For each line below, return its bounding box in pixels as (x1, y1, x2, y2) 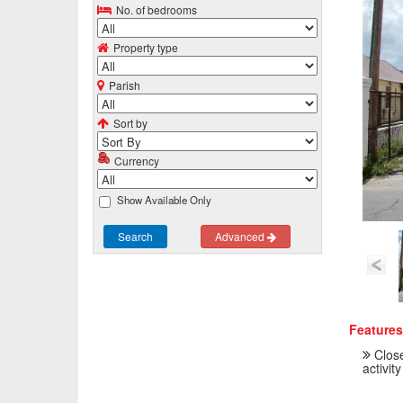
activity (362, 359, 401, 378)
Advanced (214, 228, 267, 245)
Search (118, 228, 154, 245)
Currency (114, 152, 160, 168)
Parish (109, 76, 141, 93)
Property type (113, 39, 179, 55)
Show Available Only (116, 193, 211, 208)
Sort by (113, 114, 148, 130)
